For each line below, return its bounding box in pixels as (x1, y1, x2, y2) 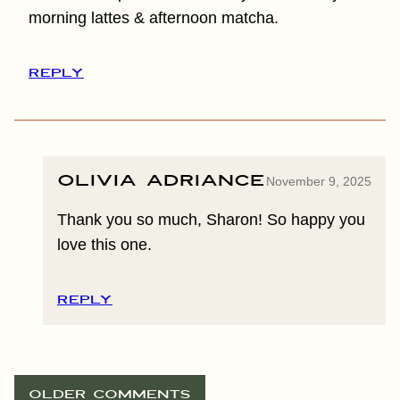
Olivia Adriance (57, 170, 265, 192)
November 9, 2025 (266, 173, 371, 188)
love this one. (57, 235, 152, 254)
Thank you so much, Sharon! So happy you (57, 210, 365, 229)
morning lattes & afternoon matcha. (29, 8, 279, 27)
